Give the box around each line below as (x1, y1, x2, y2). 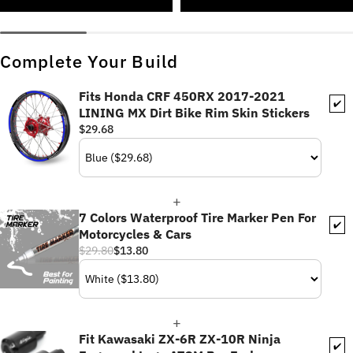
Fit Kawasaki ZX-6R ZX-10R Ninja (79, 331, 281, 347)
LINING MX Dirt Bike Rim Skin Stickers (79, 105, 310, 121)
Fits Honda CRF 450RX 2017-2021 (79, 88, 285, 104)
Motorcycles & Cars (79, 226, 191, 242)
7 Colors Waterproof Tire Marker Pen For (79, 210, 316, 225)
